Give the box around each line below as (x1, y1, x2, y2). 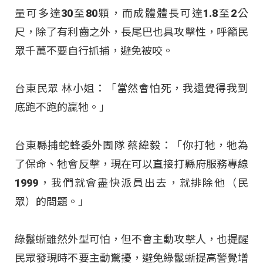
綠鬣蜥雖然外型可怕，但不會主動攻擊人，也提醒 (15, 233, 248, 246)
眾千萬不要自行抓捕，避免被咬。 (15, 45, 173, 58)
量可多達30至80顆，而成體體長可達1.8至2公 (15, 7, 248, 20)
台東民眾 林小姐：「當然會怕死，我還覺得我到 (15, 82, 248, 95)
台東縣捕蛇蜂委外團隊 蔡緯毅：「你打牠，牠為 (15, 139, 248, 151)
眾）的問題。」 (15, 195, 89, 208)
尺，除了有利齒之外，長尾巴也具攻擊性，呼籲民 (15, 26, 248, 39)
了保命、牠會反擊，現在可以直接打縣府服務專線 (15, 157, 248, 170)
